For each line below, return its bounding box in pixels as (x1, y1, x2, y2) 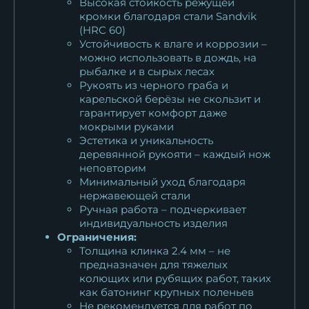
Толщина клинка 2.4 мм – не (79, 243, 230, 257)
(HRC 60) (79, 23, 126, 37)
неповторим (79, 161, 146, 175)
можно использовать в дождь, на (79, 50, 257, 64)
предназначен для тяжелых (79, 257, 228, 271)
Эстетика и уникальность (79, 133, 213, 147)
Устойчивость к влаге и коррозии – (79, 37, 267, 50)
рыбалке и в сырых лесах (79, 64, 215, 78)
